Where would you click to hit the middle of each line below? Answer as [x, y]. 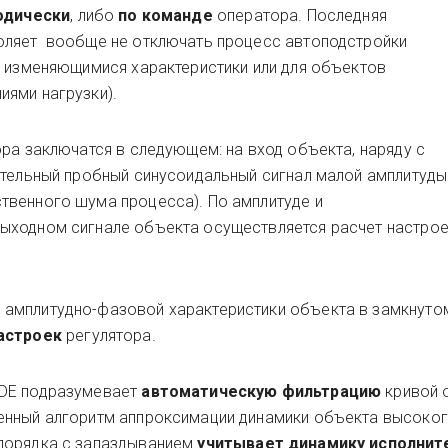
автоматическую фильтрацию [263, 391]
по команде [167, 15]
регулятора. [113, 335]
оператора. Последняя [301, 15]
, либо [94, 15]
